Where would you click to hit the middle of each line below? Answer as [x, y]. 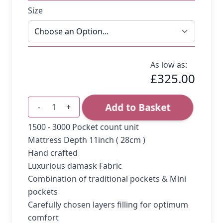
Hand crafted [53, 153]
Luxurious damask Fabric [75, 166]
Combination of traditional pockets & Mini [107, 178]
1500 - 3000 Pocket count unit [83, 127]
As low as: [169, 64]
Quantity [50, 112]
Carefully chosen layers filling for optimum [108, 204]
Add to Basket [139, 107]
